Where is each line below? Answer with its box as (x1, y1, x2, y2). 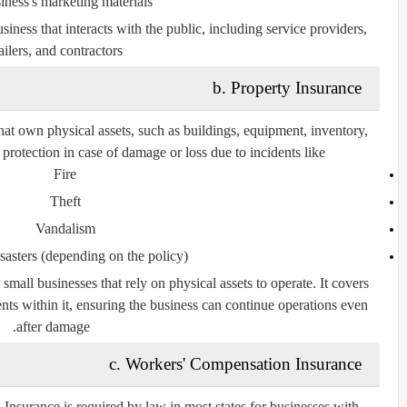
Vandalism (35, 220, 95, 236)
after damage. (16, 318, 90, 334)
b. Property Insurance (213, 77, 362, 97)
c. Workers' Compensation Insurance (109, 353, 362, 373)
